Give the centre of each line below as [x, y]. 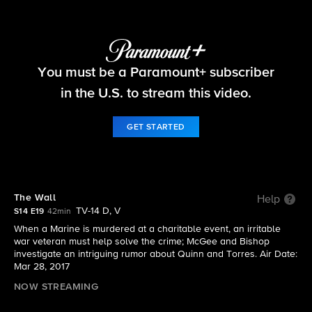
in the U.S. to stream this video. [156, 93]
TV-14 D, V [98, 211]
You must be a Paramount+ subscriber [156, 72]
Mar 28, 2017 [42, 267]
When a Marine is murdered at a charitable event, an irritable [147, 229]
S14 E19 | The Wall [156, 81]
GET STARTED [156, 127]
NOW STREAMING [56, 287]
